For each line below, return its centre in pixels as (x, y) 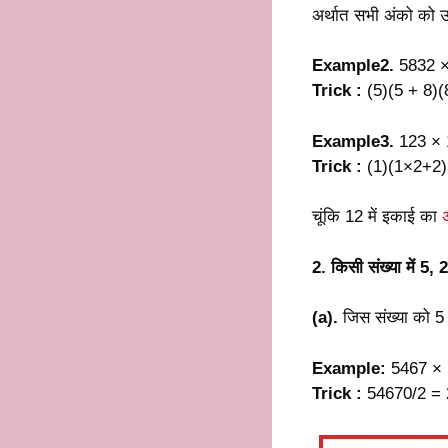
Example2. (353, 66)
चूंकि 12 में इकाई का (377, 217)
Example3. (353, 141)
